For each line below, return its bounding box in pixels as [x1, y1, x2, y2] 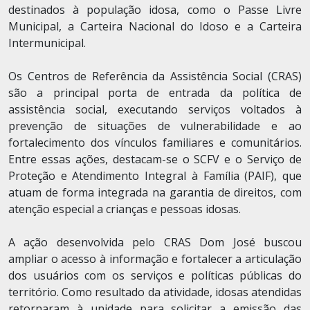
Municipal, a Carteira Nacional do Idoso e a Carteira [8, 19, 302, 34]
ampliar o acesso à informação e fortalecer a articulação [8, 251, 302, 266]
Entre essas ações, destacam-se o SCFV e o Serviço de [8, 152, 302, 167]
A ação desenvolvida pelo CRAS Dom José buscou [8, 235, 302, 250]
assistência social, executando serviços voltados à [8, 102, 302, 117]
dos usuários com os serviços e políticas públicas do [8, 268, 302, 283]
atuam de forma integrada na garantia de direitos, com [8, 185, 302, 200]
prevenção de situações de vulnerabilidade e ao [8, 118, 302, 134]
